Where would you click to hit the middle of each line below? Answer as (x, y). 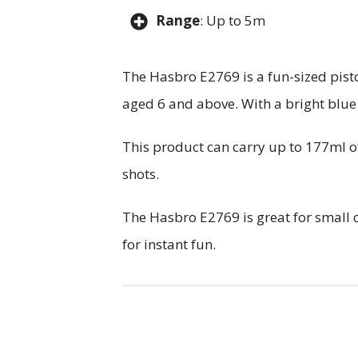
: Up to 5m (234, 20)
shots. (141, 173)
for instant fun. (171, 245)
